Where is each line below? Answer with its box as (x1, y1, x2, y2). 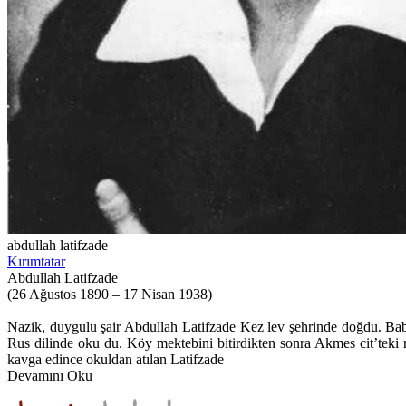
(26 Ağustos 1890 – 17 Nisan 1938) (7, 286, 212, 302)
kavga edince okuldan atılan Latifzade (7, 352, 224, 367)
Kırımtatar (7, 254, 65, 269)
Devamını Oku (7, 368, 92, 383)
